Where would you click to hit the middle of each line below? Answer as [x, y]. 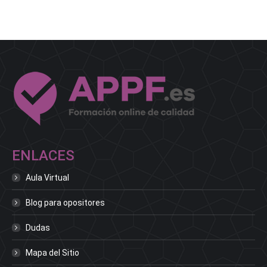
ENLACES [43, 155]
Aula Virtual [47, 177]
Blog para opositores [65, 202]
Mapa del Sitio [52, 252]
